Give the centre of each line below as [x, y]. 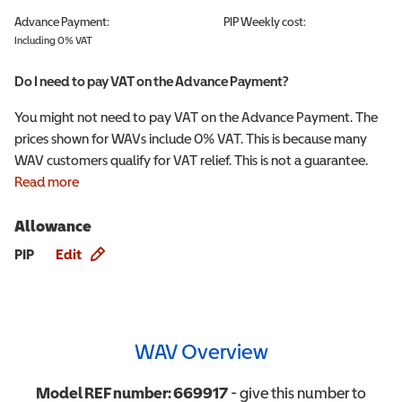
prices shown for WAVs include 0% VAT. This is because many [191, 138]
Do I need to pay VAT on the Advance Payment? [151, 81]
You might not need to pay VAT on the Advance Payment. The [196, 117]
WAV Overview [201, 351]
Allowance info [151, 233]
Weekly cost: [273, 22]
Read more [47, 181]
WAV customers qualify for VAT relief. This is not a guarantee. [191, 160]
